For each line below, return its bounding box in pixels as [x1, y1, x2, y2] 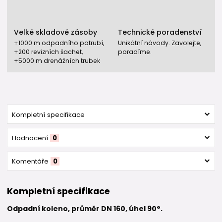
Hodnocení [11, 133, 48, 143]
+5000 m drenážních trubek [14, 56, 100, 65]
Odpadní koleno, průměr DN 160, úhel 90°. [7, 203, 163, 214]
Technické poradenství [118, 27, 202, 38]
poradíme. [118, 47, 152, 56]
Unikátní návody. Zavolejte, [118, 38, 201, 47]
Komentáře [11, 157, 49, 166]
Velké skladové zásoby [14, 27, 97, 38]
